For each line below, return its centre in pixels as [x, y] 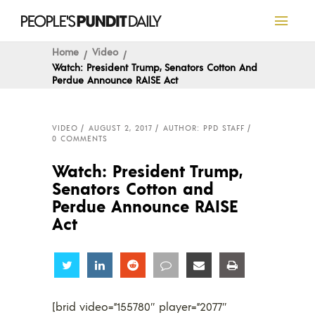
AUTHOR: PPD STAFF [204, 128]
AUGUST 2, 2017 [121, 128]
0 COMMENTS [80, 139]
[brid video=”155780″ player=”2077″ [140, 306]
